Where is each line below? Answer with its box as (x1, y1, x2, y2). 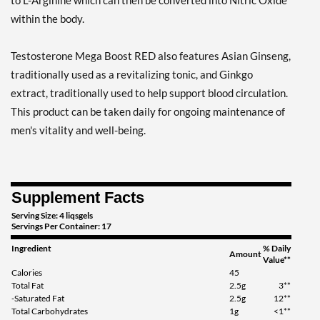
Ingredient (11, 243, 51, 254)
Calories (11, 267, 42, 279)
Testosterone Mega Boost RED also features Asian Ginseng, (11, 49, 291, 63)
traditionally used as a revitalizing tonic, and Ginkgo (11, 68, 253, 81)
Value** (263, 254, 291, 266)
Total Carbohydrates (11, 306, 88, 317)
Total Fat (11, 280, 44, 291)
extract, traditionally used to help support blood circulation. (11, 86, 288, 100)
